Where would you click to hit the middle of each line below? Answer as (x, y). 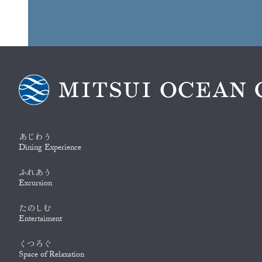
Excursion (35, 185)
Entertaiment (40, 220)
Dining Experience (50, 149)
